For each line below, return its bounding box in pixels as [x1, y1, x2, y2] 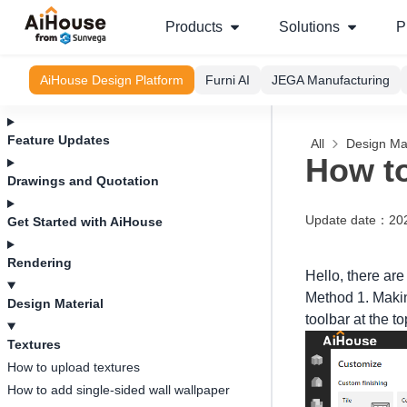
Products [165, 19, 223, 35]
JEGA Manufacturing [272, 73, 390, 87]
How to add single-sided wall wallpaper [7, 382, 230, 397]
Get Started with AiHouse [7, 214, 163, 229]
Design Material [7, 296, 104, 311]
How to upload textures [7, 360, 140, 374]
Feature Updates [7, 133, 110, 147]
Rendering [7, 255, 72, 270]
